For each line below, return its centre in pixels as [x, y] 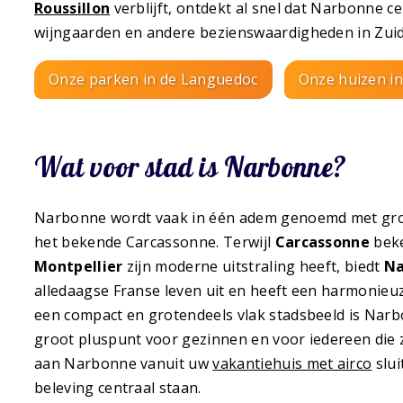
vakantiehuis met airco [292, 364]
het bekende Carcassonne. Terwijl [155, 242]
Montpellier [79, 267]
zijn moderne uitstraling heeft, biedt [254, 267]
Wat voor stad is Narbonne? [191, 167]
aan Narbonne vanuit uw [124, 364]
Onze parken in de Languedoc [153, 80]
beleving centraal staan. [118, 388]
